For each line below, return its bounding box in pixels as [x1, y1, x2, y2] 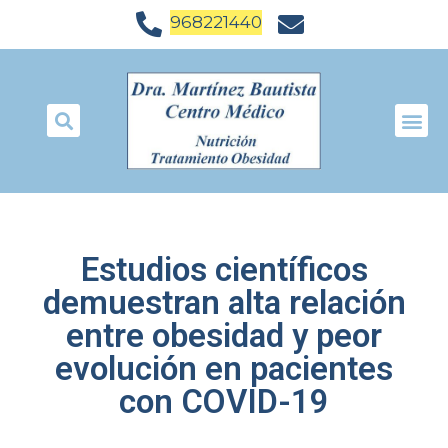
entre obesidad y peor [66, 315, 382, 355]
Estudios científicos [80, 249, 368, 289]
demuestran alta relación [42, 282, 406, 322]
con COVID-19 [119, 381, 329, 421]
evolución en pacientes [55, 348, 393, 388]
